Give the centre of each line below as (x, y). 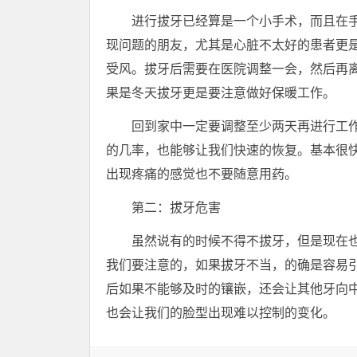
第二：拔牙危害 (176, 208)
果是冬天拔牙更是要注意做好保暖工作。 (221, 93)
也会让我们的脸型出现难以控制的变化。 (221, 313)
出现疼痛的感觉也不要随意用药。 (202, 174)
